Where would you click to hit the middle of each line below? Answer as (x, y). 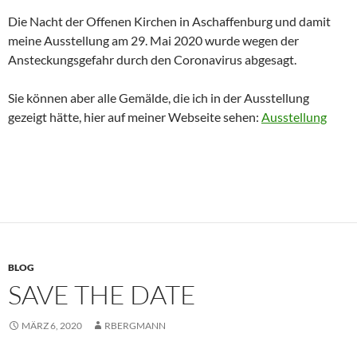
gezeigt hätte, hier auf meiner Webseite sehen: (135, 117)
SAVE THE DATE (102, 295)
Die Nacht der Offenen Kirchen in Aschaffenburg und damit (169, 22)
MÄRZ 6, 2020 (52, 326)
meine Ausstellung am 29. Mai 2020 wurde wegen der (153, 41)
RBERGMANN (135, 326)
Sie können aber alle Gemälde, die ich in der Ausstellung (159, 98)
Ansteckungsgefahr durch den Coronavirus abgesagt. (153, 60)
